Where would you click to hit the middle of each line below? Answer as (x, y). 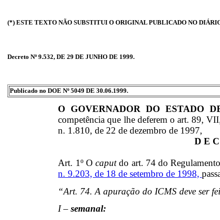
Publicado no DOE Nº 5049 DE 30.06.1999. (69, 91)
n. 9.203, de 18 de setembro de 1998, (130, 174)
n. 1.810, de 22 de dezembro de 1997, (130, 131)
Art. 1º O (77, 163)
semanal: (89, 208)
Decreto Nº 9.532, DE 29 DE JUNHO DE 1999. (71, 57)
